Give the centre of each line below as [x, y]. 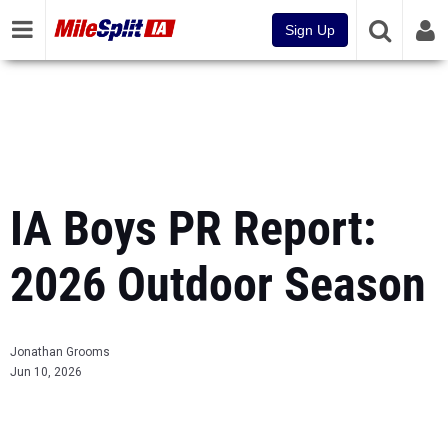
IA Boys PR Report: [193, 228]
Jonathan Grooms [60, 352]
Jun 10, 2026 [46, 372]
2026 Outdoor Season [218, 284]
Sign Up [310, 30]
